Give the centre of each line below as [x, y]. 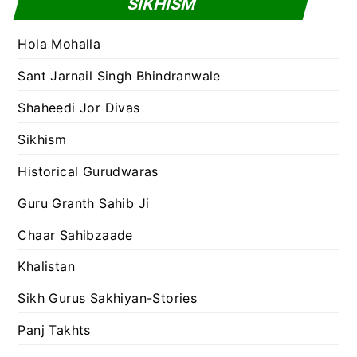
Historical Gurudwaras [88, 171]
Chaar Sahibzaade [75, 235]
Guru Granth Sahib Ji [84, 203]
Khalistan [47, 267]
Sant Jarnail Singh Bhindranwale [119, 75]
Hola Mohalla [59, 43]
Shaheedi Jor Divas [79, 107]
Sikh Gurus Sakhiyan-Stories [108, 298]
